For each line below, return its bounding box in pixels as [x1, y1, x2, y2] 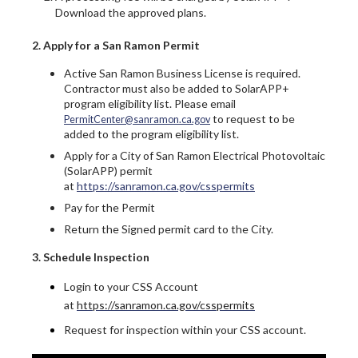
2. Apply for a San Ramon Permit [32, 38, 200, 53]
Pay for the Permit [64, 201, 157, 215]
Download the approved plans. [54, 6, 206, 20]
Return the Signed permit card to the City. [64, 222, 273, 237]
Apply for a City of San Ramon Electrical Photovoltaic [64, 149, 325, 163]
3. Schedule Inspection [32, 250, 149, 265]
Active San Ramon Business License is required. [64, 66, 300, 81]
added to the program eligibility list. [64, 127, 239, 141]
